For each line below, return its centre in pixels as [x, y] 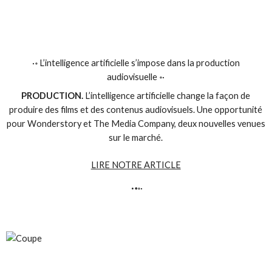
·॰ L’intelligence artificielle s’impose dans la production [136, 63]
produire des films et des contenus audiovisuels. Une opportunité [136, 109]
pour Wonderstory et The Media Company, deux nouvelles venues [136, 123]
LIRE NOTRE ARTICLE [136, 165]
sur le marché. [136, 137]
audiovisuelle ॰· [136, 76]
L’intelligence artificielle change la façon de [168, 95]
